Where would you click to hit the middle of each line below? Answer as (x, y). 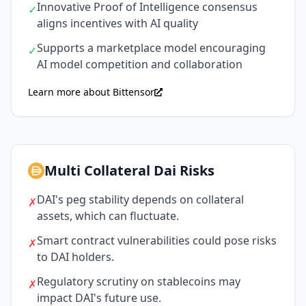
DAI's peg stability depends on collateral (140, 200)
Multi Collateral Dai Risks (129, 171)
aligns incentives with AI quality (117, 24)
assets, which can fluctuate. (108, 216)
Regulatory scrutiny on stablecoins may (139, 282)
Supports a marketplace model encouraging (151, 48)
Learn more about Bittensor (91, 92)
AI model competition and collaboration (140, 65)
